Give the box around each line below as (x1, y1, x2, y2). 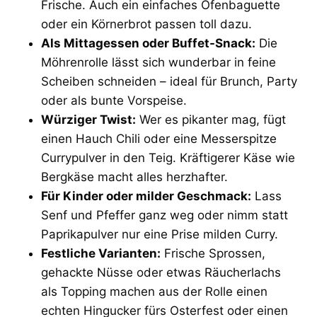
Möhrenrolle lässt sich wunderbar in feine (41, 54, 276, 69)
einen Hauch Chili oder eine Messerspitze (41, 131, 277, 146)
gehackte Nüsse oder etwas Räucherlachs (41, 265, 281, 279)
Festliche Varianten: (41, 246, 161, 260)
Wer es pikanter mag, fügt (136, 112, 286, 127)
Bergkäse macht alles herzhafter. (41, 169, 228, 184)
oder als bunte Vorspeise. (41, 93, 187, 108)
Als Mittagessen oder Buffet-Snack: (41, 35, 255, 50)
